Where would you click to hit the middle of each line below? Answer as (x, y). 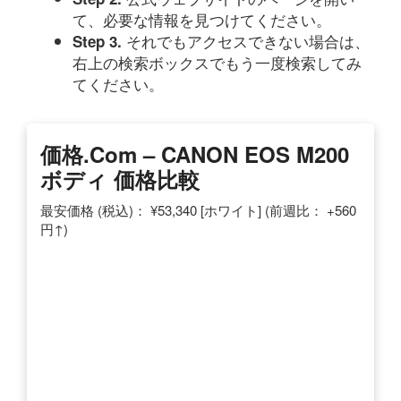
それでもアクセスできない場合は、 (248, 40)
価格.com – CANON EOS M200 (195, 154)
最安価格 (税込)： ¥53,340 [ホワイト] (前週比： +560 (198, 209)
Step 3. (99, 41)
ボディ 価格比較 (120, 179)
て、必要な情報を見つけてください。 (202, 19)
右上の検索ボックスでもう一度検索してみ (217, 62)
